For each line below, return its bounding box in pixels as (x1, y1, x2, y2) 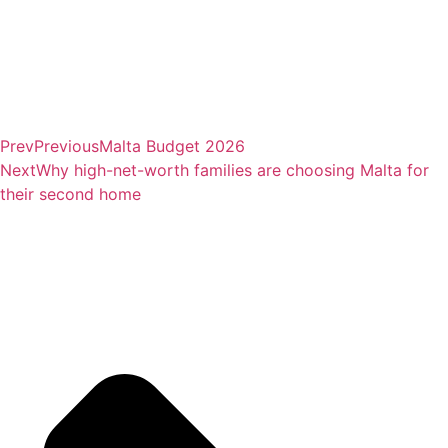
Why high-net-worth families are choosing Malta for (36, 160, 429, 181)
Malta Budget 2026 (99, 136, 245, 157)
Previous (34, 136, 99, 157)
